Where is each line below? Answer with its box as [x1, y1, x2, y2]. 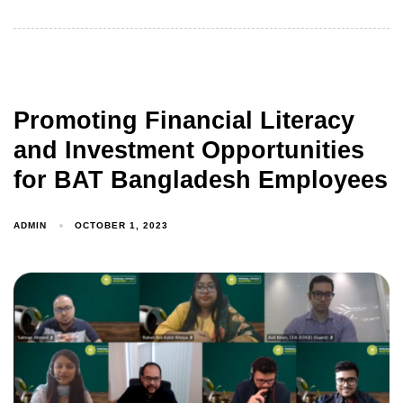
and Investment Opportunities [13, 136, 364, 164]
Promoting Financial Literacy [13, 106, 354, 134]
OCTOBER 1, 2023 [75, 220, 169, 231]
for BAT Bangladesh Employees [13, 166, 388, 193]
